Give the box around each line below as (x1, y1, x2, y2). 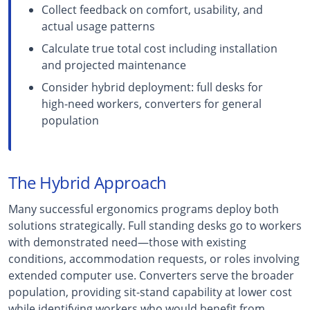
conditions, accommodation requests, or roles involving (8, 250, 300, 266)
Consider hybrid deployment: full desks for (42, 79, 263, 95)
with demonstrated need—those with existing (8, 234, 246, 250)
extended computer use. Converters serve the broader (8, 267, 294, 283)
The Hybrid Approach (8, 170, 167, 194)
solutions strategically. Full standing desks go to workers (8, 217, 302, 233)
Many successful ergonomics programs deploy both (8, 201, 279, 217)
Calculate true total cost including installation (42, 40, 277, 56)
